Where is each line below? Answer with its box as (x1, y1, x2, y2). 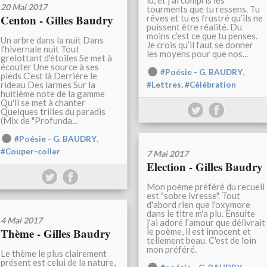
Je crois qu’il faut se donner (147, 39, 253, 51)
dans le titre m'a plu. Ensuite (147, 208, 255, 219)
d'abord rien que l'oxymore (147, 199, 250, 210)
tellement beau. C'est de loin (147, 235, 256, 246)
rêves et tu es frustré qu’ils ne (147, 13, 263, 24)
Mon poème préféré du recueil (147, 181, 265, 193)
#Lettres (147, 80, 181, 90)
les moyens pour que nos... (147, 48, 248, 60)
